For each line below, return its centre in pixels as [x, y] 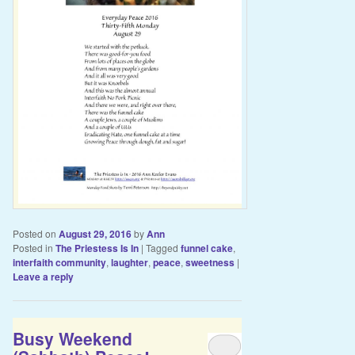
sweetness [210, 262]
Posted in [32, 247]
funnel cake [206, 248]
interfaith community [59, 262]
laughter [129, 262]
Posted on [35, 233]
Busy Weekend [72, 338]
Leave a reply [43, 276]
